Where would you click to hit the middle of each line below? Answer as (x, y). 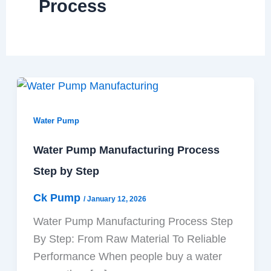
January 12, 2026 (116, 199)
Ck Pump (58, 198)
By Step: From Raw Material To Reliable (129, 239)
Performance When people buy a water (127, 256)
